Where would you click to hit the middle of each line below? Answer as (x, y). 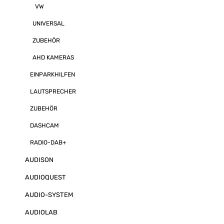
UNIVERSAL (48, 23)
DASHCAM (44, 125)
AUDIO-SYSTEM (49, 195)
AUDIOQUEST (45, 177)
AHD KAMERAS (53, 57)
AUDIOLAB (41, 212)
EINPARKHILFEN (52, 74)
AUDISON (39, 160)
